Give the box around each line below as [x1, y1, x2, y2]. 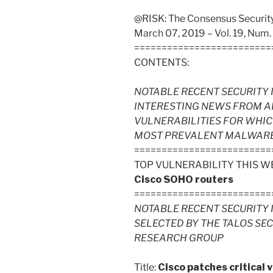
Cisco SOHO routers [134, 174, 233, 186]
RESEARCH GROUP [134, 232, 224, 244]
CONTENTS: [134, 57, 189, 69]
